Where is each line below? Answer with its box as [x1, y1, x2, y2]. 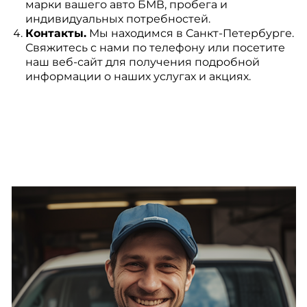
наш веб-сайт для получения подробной [25, 56, 260, 69]
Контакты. [25, 27, 86, 40]
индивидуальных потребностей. [25, 12, 210, 25]
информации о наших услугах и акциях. [25, 70, 251, 83]
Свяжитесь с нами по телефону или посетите [25, 41, 285, 54]
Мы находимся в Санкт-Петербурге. [86, 27, 294, 40]
